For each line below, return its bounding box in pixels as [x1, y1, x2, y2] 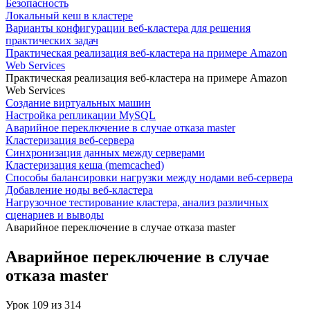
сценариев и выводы [6, 209, 104, 221]
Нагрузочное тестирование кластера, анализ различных [6, 197, 268, 208]
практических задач [6, 35, 98, 46]
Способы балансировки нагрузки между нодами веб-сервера [6, 172, 293, 183]
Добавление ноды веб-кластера [6, 184, 153, 196]
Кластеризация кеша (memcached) [6, 159, 164, 171]
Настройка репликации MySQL [6, 109, 156, 121]
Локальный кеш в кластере [6, 10, 133, 21]
